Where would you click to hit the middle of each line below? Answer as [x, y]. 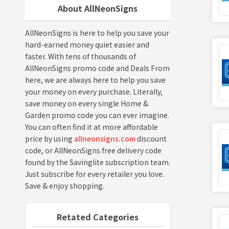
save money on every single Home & [86, 103]
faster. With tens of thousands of [80, 56]
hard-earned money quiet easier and [87, 44]
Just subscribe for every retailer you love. [94, 174]
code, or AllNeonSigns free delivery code [93, 150]
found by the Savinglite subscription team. [97, 162]
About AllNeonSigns [98, 8]
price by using [49, 138]
